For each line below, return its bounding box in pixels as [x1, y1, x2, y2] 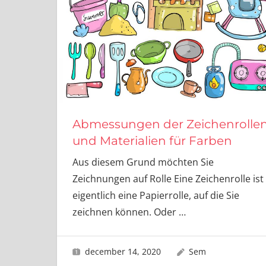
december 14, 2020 [84, 245, 161, 257]
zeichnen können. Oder [72, 205, 179, 219]
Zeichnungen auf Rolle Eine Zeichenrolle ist [72, 172, 264, 186]
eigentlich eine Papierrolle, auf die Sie [72, 189, 239, 202]
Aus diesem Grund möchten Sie [72, 156, 214, 169]
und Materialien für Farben [72, 134, 232, 148]
